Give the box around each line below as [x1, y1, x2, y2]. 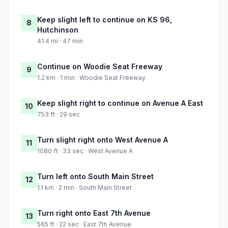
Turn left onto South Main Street [37, 172, 154, 181]
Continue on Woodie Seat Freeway [37, 62, 162, 71]
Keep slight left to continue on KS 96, [37, 15, 172, 24]
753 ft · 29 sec [37, 110, 80, 119]
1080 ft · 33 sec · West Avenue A [37, 147, 133, 155]
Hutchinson [37, 25, 78, 35]
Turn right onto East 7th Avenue [37, 209, 151, 218]
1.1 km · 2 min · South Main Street [37, 184, 132, 192]
